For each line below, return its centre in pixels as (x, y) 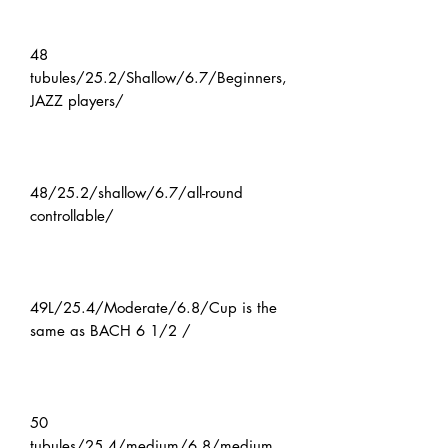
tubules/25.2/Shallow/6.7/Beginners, (158, 78)
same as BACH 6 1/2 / (110, 331)
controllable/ (72, 216)
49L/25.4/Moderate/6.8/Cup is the (153, 308)
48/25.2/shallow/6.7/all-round (136, 193)
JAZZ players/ (77, 101)
